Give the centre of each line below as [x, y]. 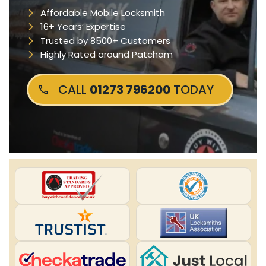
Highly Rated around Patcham [106, 55]
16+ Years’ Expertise [83, 27]
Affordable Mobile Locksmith [102, 12]
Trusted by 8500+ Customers [105, 40]
